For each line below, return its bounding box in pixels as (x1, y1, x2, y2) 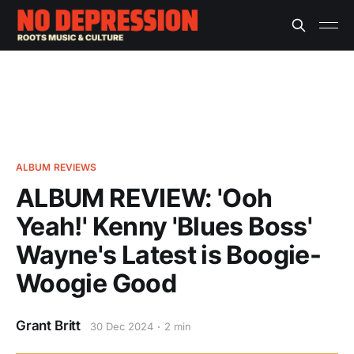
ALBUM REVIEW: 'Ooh (16, 183, 273, 213)
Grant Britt (16, 318, 81, 333)
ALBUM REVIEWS (16, 161, 97, 173)
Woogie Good (16, 268, 176, 299)
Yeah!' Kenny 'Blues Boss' (16, 211, 312, 242)
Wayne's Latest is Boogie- (16, 239, 321, 270)
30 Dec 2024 (90, 320, 153, 333)
